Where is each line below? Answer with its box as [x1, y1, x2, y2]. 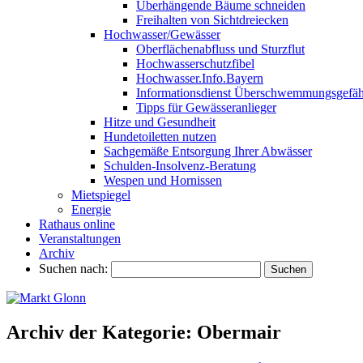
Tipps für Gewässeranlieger [136, 100, 276, 114]
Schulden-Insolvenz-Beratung [104, 159, 256, 173]
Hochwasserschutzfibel [136, 57, 254, 70]
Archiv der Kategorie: [6, 321, 197, 343]
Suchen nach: [39, 262, 108, 275]
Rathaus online [39, 217, 115, 231]
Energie [71, 203, 111, 216]
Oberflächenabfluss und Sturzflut [136, 42, 305, 56]
